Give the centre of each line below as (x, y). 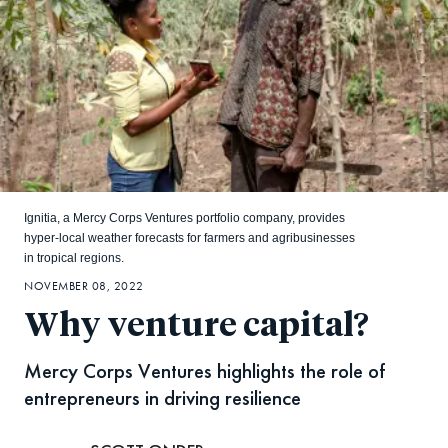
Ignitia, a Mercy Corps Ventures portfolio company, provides (184, 218)
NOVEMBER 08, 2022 (84, 286)
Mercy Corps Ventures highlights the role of (204, 371)
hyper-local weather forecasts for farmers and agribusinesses (189, 238)
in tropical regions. (74, 258)
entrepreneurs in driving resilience (162, 398)
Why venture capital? (196, 327)
